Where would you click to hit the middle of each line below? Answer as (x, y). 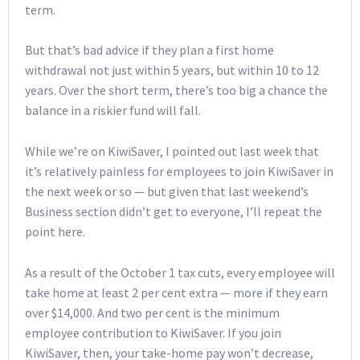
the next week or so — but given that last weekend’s (167, 192)
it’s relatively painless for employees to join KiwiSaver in (179, 172)
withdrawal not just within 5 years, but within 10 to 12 (172, 70)
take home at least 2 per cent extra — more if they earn (176, 292)
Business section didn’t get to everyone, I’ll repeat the (174, 212)
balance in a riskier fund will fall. (113, 110)
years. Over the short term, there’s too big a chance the (176, 90)
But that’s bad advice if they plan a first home (149, 50)
